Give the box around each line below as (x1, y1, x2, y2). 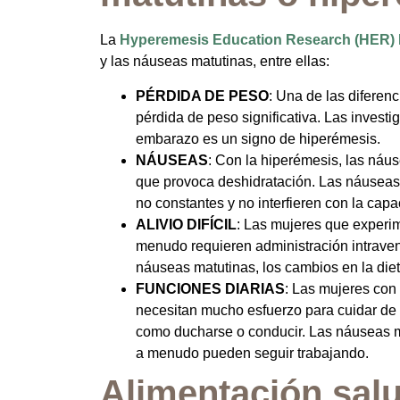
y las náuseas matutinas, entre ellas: (100, 54, 329, 70)
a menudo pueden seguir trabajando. (136, 345, 369, 361)
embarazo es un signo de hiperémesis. (136, 130, 380, 146)
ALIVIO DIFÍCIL (136, 216, 237, 232)
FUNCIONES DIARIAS (136, 280, 285, 296)
